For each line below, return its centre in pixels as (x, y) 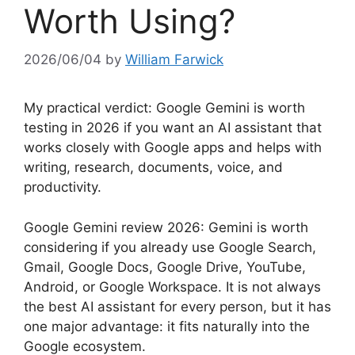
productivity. (63, 187)
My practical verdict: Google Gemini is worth (164, 108)
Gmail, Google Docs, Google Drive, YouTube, (165, 267)
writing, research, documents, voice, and (153, 168)
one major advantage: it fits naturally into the (167, 326)
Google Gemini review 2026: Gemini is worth (166, 227)
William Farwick (174, 60)
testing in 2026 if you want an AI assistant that (173, 128)
